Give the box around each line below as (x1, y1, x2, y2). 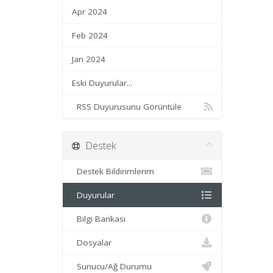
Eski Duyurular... (72, 77, 132, 88)
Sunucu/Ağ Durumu (72, 261, 152, 272)
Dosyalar (72, 237, 112, 248)
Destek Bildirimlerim (72, 166, 154, 177)
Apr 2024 (72, 6, 107, 17)
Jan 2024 (72, 54, 105, 65)
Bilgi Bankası (72, 213, 126, 224)
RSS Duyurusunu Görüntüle (72, 101, 182, 112)
